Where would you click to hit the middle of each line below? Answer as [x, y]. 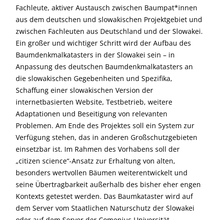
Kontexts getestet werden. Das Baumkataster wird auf [104, 196]
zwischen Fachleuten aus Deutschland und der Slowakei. [109, 31]
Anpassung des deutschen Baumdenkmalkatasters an [104, 67]
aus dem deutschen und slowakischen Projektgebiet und [109, 19]
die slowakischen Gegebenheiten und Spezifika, [94, 78]
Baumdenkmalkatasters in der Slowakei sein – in [95, 55]
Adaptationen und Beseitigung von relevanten [92, 114]
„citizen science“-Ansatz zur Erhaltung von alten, [96, 161]
